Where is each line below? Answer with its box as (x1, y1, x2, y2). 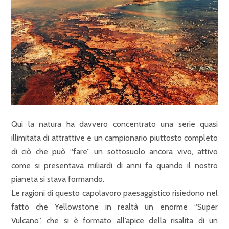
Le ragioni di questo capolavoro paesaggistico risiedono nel (11, 188, 218, 198)
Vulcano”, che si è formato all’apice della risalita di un (11, 216, 218, 225)
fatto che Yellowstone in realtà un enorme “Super (11, 202, 218, 212)
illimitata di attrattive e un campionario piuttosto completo (11, 133, 218, 143)
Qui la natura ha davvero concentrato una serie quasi (11, 119, 218, 129)
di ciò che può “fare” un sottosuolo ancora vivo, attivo (11, 147, 218, 156)
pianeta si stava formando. (11, 174, 104, 184)
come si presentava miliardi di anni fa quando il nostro (11, 161, 218, 170)
